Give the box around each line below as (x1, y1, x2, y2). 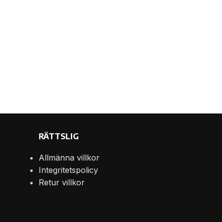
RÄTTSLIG (38, 131, 79, 142)
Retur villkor (38, 177, 85, 188)
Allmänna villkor (38, 153, 100, 163)
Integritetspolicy (38, 165, 98, 175)
